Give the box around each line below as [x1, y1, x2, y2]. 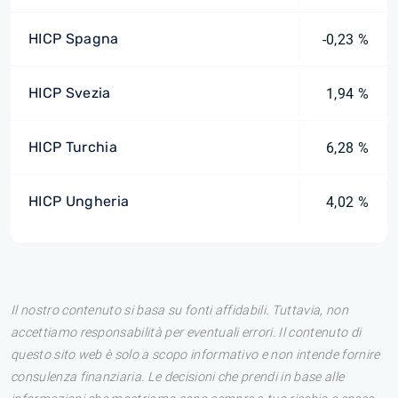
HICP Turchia [28, 139, 117, 155]
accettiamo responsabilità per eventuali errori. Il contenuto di [11, 325, 362, 340]
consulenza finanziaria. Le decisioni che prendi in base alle [11, 370, 345, 385]
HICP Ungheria [28, 193, 130, 210]
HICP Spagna [28, 30, 119, 47]
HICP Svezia [28, 84, 111, 101]
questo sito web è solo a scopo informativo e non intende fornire [11, 347, 380, 362]
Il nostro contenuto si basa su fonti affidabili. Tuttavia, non [11, 303, 348, 318]
